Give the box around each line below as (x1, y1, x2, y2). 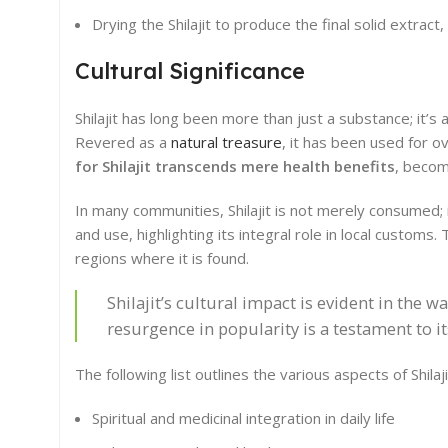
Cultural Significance (75, 57, 305, 86)
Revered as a (75, 132, 171, 153)
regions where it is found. (75, 248, 249, 269)
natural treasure (171, 132, 282, 153)
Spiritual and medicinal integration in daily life (92, 408, 395, 429)
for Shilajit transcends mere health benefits (75, 156, 395, 177)
